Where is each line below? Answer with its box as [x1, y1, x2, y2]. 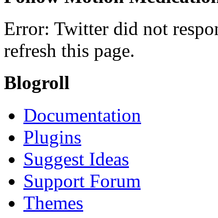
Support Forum [23, 170, 141, 191]
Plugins [23, 126, 81, 147]
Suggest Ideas [23, 148, 129, 169]
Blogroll [4, 72, 70, 93]
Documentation [23, 104, 141, 126]
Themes [23, 192, 83, 213]
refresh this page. [4, 40, 135, 61]
